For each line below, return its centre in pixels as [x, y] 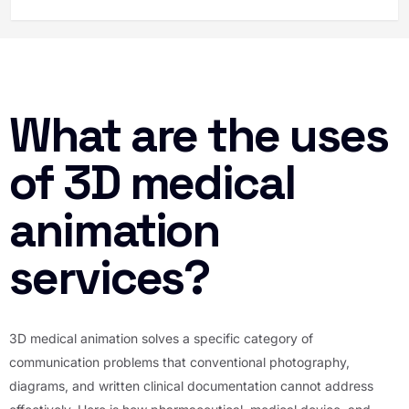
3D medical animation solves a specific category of [161, 339]
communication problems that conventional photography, [179, 362]
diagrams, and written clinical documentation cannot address [191, 386]
